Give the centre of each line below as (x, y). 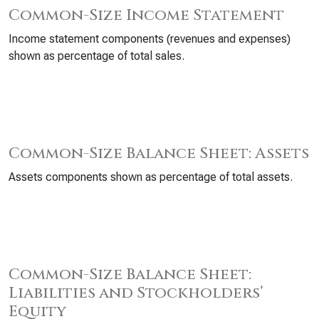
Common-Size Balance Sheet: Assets (159, 153)
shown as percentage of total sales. (96, 56)
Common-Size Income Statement (146, 15)
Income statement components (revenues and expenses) (150, 39)
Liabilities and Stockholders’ (136, 293)
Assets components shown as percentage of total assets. (151, 177)
